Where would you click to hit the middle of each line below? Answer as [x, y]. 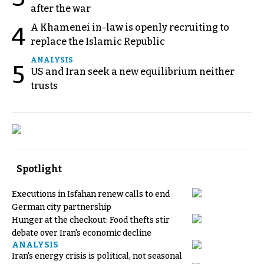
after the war [61, 8]
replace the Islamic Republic [98, 41]
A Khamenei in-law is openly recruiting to [130, 27]
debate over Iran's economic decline [82, 233]
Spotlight [39, 169]
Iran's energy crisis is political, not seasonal [97, 256]
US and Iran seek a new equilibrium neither [133, 71]
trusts [44, 85]
